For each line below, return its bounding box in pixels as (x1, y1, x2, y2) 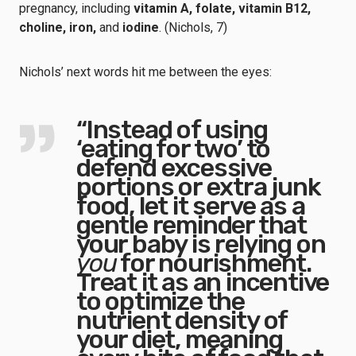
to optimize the (76, 286, 246, 316)
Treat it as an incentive (76, 267, 330, 297)
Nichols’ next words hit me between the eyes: (19, 64, 272, 79)
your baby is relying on (76, 229, 326, 259)
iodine (119, 20, 159, 35)
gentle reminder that (76, 210, 307, 240)
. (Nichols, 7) (159, 20, 227, 35)
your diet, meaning (76, 324, 283, 354)
